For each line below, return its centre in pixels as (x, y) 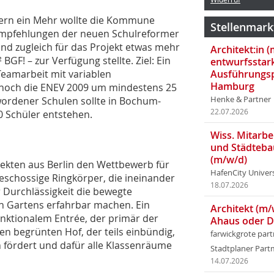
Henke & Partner (241, 99)
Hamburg (232, 86)
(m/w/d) (229, 160)
